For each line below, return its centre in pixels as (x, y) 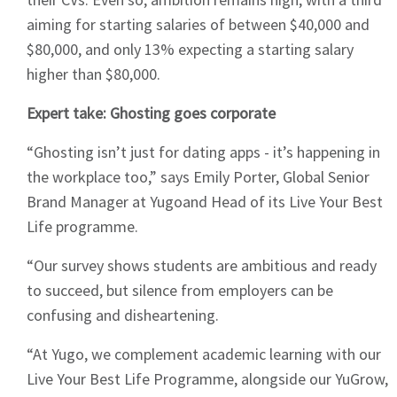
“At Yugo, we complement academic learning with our (204, 354)
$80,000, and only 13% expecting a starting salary (190, 50)
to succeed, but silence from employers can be (180, 291)
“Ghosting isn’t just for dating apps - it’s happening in (203, 152)
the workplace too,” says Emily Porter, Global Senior (198, 177)
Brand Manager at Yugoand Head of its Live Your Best (205, 202)
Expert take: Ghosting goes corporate (151, 113)
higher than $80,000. (93, 74)
